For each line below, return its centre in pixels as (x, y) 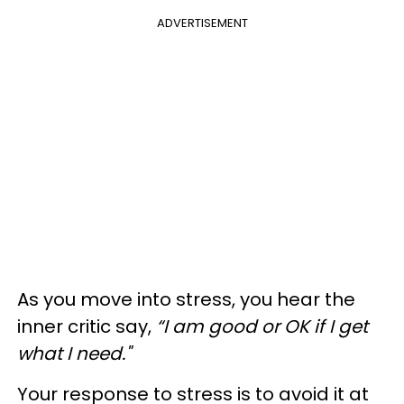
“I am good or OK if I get (262, 326)
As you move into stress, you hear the (186, 299)
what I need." (74, 353)
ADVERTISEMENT (202, 23)
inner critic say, (87, 326)
